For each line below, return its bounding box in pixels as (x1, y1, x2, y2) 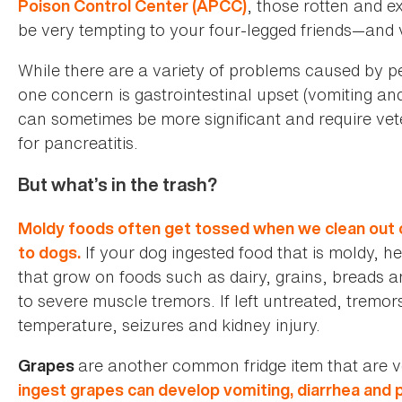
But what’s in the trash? (18, 171, 221, 197)
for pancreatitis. (18, 130, 147, 154)
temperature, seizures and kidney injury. (18, 312, 329, 336)
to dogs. (18, 240, 81, 264)
